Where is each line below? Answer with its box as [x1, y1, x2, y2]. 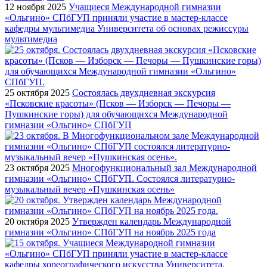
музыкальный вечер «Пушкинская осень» [5, 184, 175, 194]
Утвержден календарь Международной [72, 216, 231, 226]
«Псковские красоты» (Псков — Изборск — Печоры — [5, 98, 231, 108]
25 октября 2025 [5, 87, 70, 98]
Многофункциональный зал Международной [72, 162, 257, 173]
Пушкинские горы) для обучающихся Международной [5, 108, 228, 119]
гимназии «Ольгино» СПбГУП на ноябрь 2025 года [5, 226, 216, 237]
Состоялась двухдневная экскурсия [72, 87, 215, 98]
